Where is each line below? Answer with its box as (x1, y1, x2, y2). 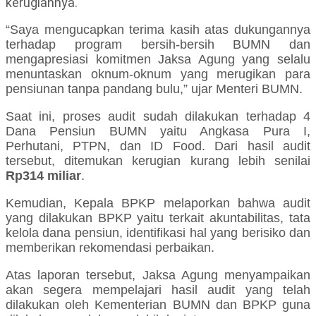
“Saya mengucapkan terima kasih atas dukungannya (6, 23, 310, 37)
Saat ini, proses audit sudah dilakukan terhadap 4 (6, 109, 310, 124)
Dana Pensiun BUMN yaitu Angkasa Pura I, (6, 124, 310, 139)
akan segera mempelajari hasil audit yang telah (6, 283, 310, 298)
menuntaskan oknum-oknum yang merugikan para (6, 67, 310, 82)
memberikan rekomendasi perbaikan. (6, 241, 214, 255)
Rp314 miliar (6, 169, 81, 183)
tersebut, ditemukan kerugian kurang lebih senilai (6, 154, 310, 169)
